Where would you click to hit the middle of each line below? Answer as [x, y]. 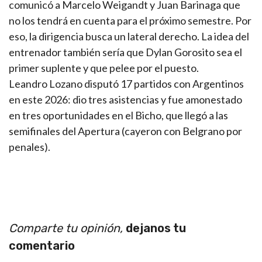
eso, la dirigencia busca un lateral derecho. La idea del [129, 37]
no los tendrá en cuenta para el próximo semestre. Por [130, 21]
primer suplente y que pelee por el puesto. [104, 68]
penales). [30, 147]
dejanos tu [156, 228]
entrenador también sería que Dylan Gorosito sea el [125, 52]
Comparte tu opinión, [67, 228]
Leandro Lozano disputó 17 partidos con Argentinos [126, 84]
